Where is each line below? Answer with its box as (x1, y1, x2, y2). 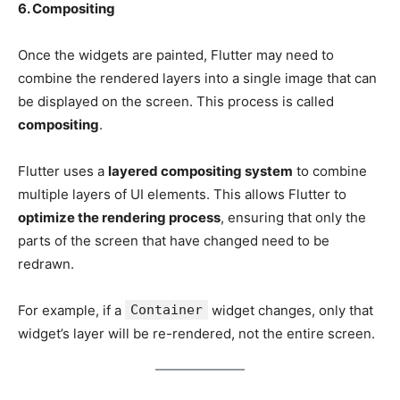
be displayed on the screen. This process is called (18, 92, 334, 110)
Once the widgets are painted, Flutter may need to (18, 46, 334, 63)
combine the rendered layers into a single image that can (18, 69, 377, 87)
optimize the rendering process (18, 208, 221, 226)
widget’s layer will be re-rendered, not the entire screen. (18, 324, 375, 342)
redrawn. (18, 254, 74, 272)
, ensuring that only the (221, 208, 366, 226)
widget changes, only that (208, 301, 373, 319)
